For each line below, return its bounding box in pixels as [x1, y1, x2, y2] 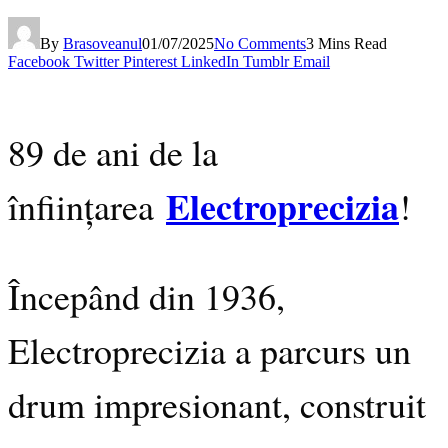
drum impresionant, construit [8, 379, 426, 428]
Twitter [74, 52, 119, 70]
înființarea [8, 181, 166, 230]
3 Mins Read [306, 34, 387, 52]
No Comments [214, 34, 306, 52]
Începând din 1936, [8, 271, 285, 320]
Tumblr [243, 52, 289, 70]
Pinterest [123, 52, 177, 70]
